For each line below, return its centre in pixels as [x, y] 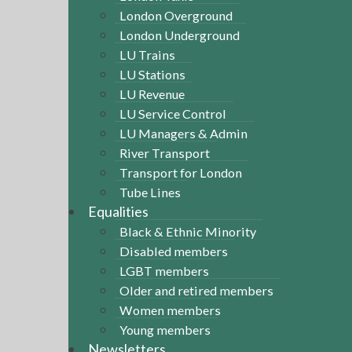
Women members [170, 310]
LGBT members [164, 270]
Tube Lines [150, 192]
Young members [165, 329]
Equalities [118, 211]
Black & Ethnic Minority [188, 231]
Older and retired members [196, 290]
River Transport [165, 152]
